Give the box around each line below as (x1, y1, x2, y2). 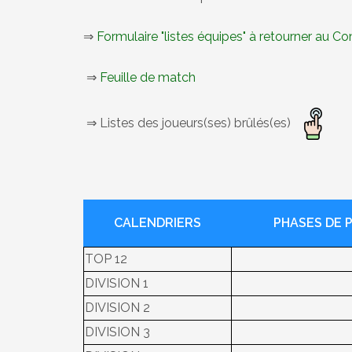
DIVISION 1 (85, 276, 148, 291)
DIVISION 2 (85, 300, 150, 315)
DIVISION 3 (85, 324, 150, 339)
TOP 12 (85, 251, 127, 266)
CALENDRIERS (113, 215, 201, 230)
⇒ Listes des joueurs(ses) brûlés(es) (83, 115, 297, 130)
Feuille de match (100, 70, 196, 85)
